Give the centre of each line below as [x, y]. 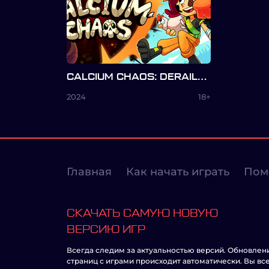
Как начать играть [178, 172]
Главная [89, 172]
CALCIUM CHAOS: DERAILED [202, 77]
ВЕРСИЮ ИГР [106, 229]
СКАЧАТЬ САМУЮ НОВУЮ [142, 213]
